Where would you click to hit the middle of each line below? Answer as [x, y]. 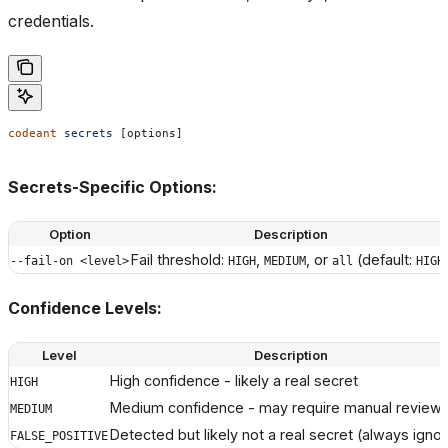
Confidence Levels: [85, 308]
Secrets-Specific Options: [112, 187]
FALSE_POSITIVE [59, 436]
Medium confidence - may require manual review [276, 408]
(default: [384, 260]
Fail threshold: [179, 260]
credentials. [51, 20]
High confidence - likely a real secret [234, 381]
